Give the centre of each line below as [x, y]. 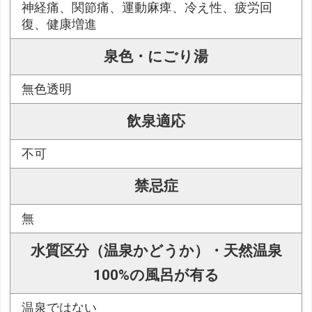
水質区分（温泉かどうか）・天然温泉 [156, 251]
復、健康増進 [60, 25]
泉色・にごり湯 [156, 57]
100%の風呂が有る [156, 275]
